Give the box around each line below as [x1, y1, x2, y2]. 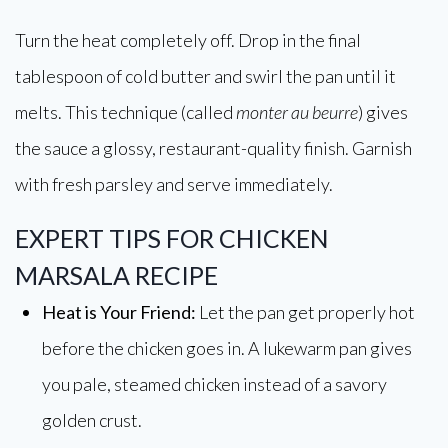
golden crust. [42, 409, 142, 431]
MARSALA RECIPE [15, 260, 218, 290]
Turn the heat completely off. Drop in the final [15, 29, 361, 51]
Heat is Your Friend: [42, 301, 196, 323]
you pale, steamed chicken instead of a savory [42, 373, 387, 395]
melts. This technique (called [15, 101, 236, 123]
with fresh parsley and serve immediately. [15, 173, 333, 195]
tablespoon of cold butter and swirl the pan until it [15, 65, 396, 87]
